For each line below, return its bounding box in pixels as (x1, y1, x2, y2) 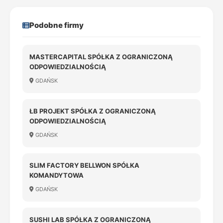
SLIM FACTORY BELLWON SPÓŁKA (29, 161, 139, 169)
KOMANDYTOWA (29, 171, 84, 179)
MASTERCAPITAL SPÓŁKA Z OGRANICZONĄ (29, 53, 173, 61)
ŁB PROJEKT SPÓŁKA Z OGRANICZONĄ (29, 107, 156, 115)
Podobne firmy (29, 20, 84, 30)
